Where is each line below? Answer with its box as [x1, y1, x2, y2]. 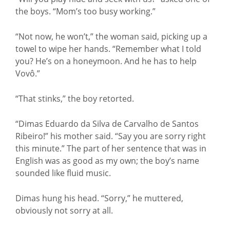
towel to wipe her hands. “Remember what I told [15, 43, 201, 54]
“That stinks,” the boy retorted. [15, 93, 134, 104]
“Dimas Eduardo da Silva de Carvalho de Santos [15, 118, 199, 129]
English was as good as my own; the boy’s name [15, 155, 199, 166]
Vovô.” [15, 68, 40, 79]
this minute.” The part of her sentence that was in [15, 143, 206, 154]
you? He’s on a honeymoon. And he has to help [15, 55, 197, 67]
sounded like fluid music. [15, 167, 111, 179]
